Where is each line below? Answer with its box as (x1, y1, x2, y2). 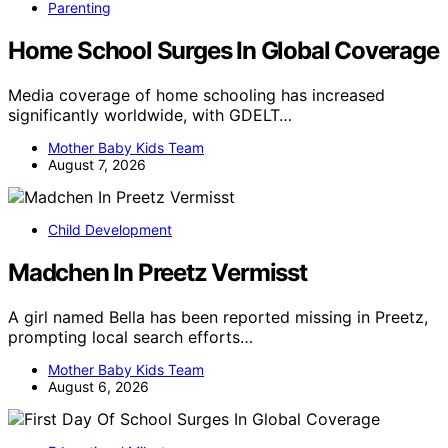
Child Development (48, 221, 172, 239)
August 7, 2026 (48, 156, 146, 174)
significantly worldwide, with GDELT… (8, 105, 292, 126)
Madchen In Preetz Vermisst (8, 257, 307, 287)
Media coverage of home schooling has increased (8, 85, 385, 106)
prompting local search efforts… (8, 326, 253, 347)
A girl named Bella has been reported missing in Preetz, (8, 306, 428, 327)
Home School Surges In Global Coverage (8, 36, 439, 66)
